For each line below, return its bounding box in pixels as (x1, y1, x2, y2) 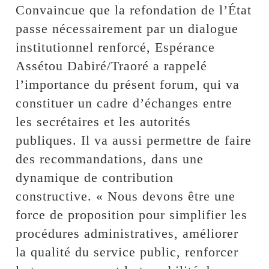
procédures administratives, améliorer (16, 225, 239, 241)
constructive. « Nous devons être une (16, 188, 236, 204)
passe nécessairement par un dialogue (16, 20, 239, 36)
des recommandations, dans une (16, 151, 204, 166)
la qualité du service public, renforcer (16, 244, 239, 259)
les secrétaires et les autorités (16, 113, 192, 129)
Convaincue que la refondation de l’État (16, 2, 252, 17)
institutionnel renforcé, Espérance (16, 39, 216, 55)
